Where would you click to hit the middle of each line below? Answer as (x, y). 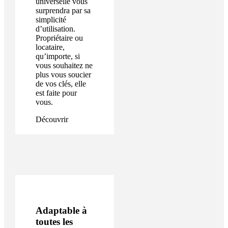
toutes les (54, 221)
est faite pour (56, 93)
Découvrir (52, 120)
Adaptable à (61, 210)
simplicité (51, 20)
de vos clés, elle (61, 84)
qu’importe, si (58, 56)
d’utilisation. (55, 29)
